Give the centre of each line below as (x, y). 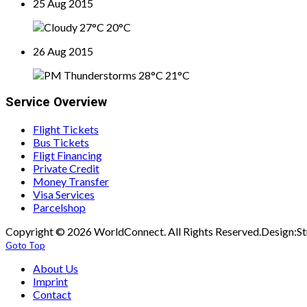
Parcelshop (59, 207)
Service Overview (56, 102)
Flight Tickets (66, 129)
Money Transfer (71, 181)
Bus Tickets (61, 142)
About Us (56, 268)
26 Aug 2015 (63, 51)
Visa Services (64, 194)
